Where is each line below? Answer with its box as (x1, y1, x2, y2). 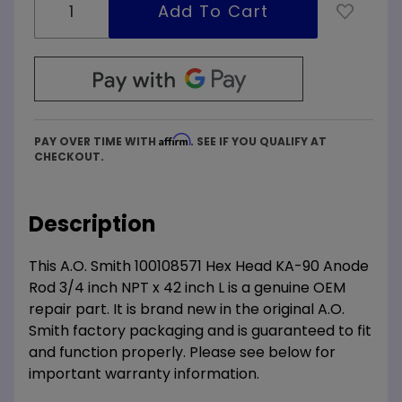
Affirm (159, 132, 190, 146)
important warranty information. (29, 363, 259, 384)
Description (29, 208, 155, 239)
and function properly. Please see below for (29, 341, 336, 363)
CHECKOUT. (34, 148, 104, 164)
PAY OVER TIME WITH (34, 133, 159, 149)
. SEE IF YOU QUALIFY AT (190, 133, 327, 149)
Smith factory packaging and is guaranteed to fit (29, 319, 371, 341)
